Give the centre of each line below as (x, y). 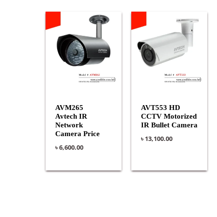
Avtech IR (71, 116)
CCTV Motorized (169, 116)
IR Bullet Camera (169, 125)
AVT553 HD (160, 107)
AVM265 (69, 107)
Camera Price (77, 133)
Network (69, 125)
